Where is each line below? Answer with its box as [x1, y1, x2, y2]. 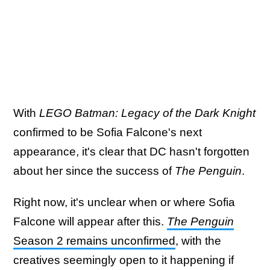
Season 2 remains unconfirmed [13, 234, 175, 248]
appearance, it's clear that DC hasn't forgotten [13, 145, 250, 159]
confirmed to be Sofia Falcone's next [13, 126, 202, 139]
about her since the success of [13, 165, 175, 178]
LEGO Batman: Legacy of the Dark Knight [39, 107, 256, 120]
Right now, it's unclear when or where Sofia [13, 196, 235, 209]
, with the [175, 234, 221, 248]
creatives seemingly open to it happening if [13, 254, 234, 267]
